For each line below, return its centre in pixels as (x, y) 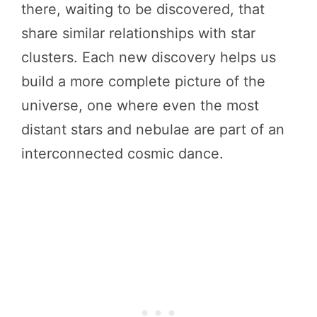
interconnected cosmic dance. (122, 153)
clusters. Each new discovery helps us (149, 57)
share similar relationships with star (138, 33)
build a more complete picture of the (143, 81)
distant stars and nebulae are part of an (153, 129)
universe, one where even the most (140, 105)
